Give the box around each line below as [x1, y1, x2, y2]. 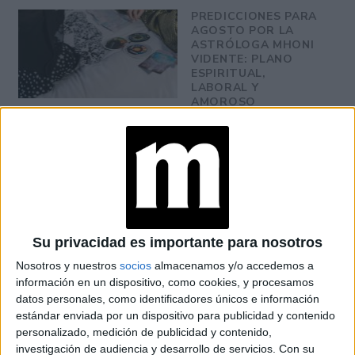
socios [120, 259, 151, 273]
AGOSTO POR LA [191, 22, 295, 38]
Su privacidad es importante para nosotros [32, 235, 323, 251]
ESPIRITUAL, [191, 65, 266, 81]
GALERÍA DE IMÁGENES [15, 197, 153, 213]
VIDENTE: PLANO [191, 51, 293, 67]
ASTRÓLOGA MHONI [191, 36, 315, 52]
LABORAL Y [191, 79, 259, 95]
